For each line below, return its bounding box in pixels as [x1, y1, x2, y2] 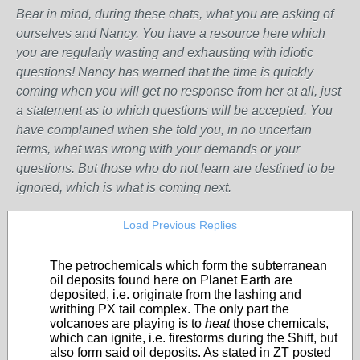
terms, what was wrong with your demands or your [16, 142, 300, 156]
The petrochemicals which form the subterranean [50, 259, 327, 272]
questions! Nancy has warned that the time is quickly [16, 65, 313, 79]
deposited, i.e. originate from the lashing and [50, 288, 301, 301]
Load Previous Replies [123, 219, 237, 231]
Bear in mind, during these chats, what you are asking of [16, 7, 333, 21]
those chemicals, [230, 317, 329, 330]
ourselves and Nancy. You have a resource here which [16, 27, 325, 40]
